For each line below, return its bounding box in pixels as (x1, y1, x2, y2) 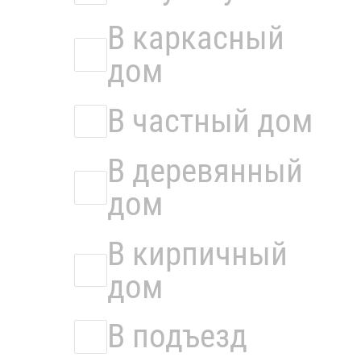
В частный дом (107, 101, 313, 140)
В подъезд (107, 317, 248, 356)
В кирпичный (107, 234, 288, 273)
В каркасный (107, 19, 285, 58)
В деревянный (107, 151, 304, 190)
